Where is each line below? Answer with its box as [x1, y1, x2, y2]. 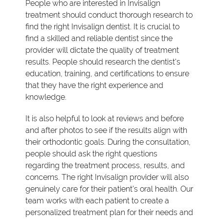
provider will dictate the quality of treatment [25, 45, 179, 55]
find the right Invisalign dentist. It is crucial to [25, 22, 180, 31]
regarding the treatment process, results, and [25, 160, 185, 170]
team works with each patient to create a [25, 196, 170, 205]
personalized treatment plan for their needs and [25, 207, 194, 217]
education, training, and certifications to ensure [25, 68, 190, 78]
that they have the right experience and [25, 80, 164, 90]
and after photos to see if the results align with [25, 125, 188, 135]
